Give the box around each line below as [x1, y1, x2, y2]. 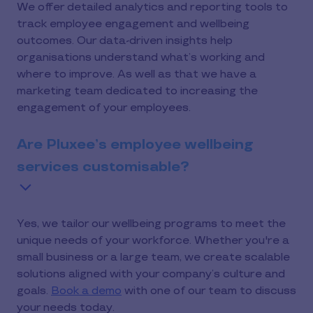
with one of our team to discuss [122, 284, 296, 298]
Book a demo [51, 284, 122, 298]
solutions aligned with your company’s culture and [17, 268, 285, 281]
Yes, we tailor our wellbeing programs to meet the [17, 217, 286, 231]
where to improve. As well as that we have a [17, 68, 256, 81]
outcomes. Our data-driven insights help [17, 34, 233, 48]
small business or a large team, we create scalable [17, 251, 290, 264]
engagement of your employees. [17, 101, 191, 115]
